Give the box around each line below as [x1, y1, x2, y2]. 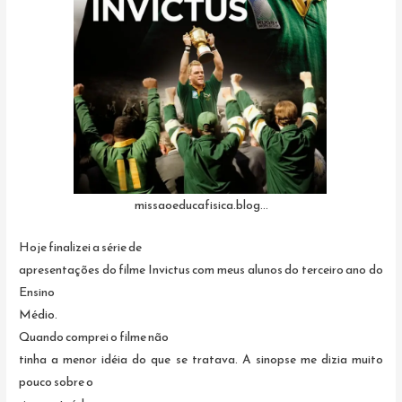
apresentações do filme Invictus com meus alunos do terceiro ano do [19, 259, 383, 278]
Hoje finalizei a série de [19, 237, 143, 256]
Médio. [19, 304, 58, 323]
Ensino [19, 282, 56, 301]
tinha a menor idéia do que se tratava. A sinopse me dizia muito [19, 349, 383, 368]
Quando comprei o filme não [19, 327, 170, 345]
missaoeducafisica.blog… [134, 195, 268, 214]
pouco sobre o [19, 371, 94, 390]
